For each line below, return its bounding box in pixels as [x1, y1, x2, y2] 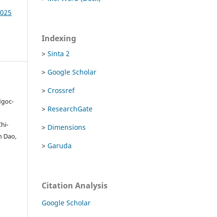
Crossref [47, 85, 75, 95]
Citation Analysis [42, 180, 108, 191]
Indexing [42, 32, 76, 44]
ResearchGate [47, 104, 93, 113]
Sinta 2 [47, 48, 70, 58]
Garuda [47, 140, 72, 150]
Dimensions [47, 122, 86, 132]
